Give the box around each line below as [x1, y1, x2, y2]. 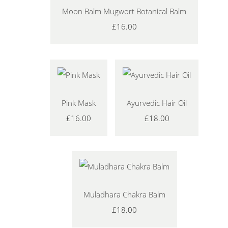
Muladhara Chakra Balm [83, 189, 165, 199]
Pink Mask [62, 97, 96, 108]
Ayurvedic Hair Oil [127, 97, 187, 108]
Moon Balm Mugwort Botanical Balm [62, 6, 186, 16]
